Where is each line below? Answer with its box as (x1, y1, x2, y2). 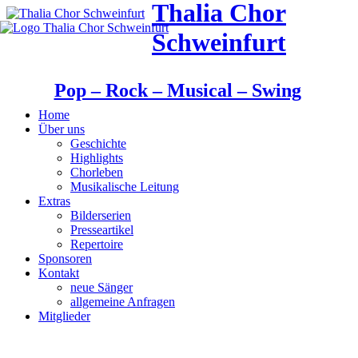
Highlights (70, 151, 123, 165)
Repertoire (70, 237, 123, 251)
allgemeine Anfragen (70, 295, 175, 308)
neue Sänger (70, 280, 133, 294)
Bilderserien (70, 209, 131, 222)
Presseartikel (70, 223, 133, 237)
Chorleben (70, 165, 123, 179)
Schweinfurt (152, 28, 286, 57)
